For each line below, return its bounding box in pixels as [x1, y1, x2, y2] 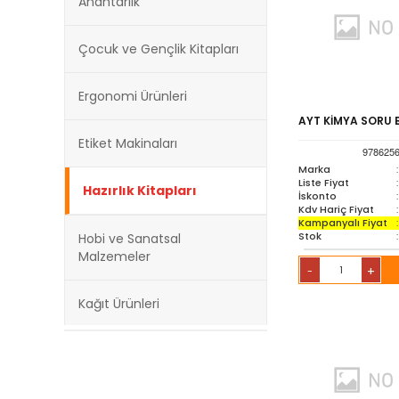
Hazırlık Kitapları [83, 182, 197, 200]
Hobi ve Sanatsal [78, 230, 181, 248]
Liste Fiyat [298, 175, 349, 191]
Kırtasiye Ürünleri [78, 342, 180, 361]
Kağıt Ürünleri [78, 295, 159, 313]
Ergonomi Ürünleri [78, 87, 187, 106]
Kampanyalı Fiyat [298, 216, 387, 231]
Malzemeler [78, 248, 151, 266]
